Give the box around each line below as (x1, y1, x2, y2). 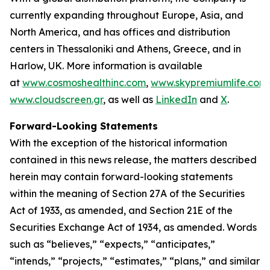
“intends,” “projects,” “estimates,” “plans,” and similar (10, 255, 260, 267)
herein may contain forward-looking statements (10, 171, 233, 183)
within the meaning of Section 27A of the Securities (10, 187, 245, 199)
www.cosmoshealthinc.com (22, 77, 146, 89)
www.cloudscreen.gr (10, 93, 103, 105)
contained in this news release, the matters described (10, 154, 257, 166)
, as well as (103, 93, 155, 105)
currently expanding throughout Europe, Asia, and (10, 9, 243, 21)
